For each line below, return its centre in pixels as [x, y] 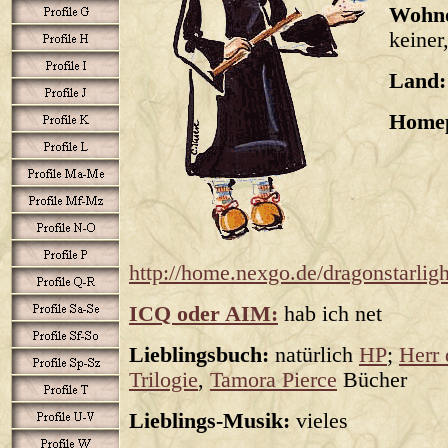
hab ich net [330, 314]
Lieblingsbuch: [199, 355]
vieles [319, 421]
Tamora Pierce [273, 380]
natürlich [314, 355]
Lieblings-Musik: [209, 421]
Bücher [372, 380]
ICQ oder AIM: [203, 314]
